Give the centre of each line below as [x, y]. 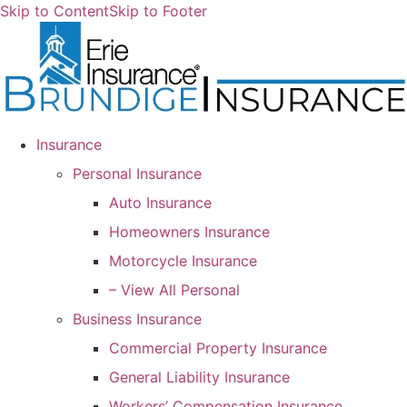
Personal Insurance [137, 173]
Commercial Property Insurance [218, 347]
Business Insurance [137, 318]
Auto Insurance [160, 202]
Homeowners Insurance [189, 231]
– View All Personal [174, 289]
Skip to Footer [158, 11]
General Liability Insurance [199, 377]
